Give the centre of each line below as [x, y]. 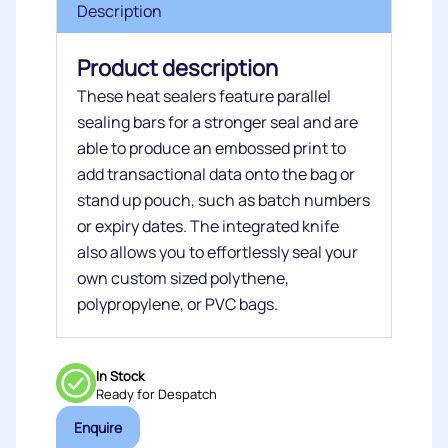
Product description [177, 68]
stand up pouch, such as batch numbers [223, 200]
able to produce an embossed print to [211, 148]
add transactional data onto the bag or [216, 174]
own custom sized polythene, [183, 278]
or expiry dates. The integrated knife [208, 226]
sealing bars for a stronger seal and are [217, 122]
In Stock [120, 375]
